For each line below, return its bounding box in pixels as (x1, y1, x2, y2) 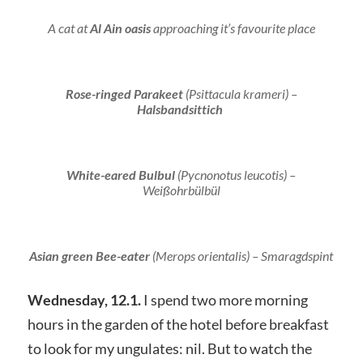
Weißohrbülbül (142, 182, 220, 199)
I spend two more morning (140, 291, 308, 310)
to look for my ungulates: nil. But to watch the (27, 340, 312, 358)
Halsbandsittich (137, 101, 224, 117)
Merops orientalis (156, 248, 247, 264)
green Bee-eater (62, 248, 151, 264)
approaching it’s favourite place (150, 20, 315, 36)
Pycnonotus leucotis (181, 167, 284, 183)
